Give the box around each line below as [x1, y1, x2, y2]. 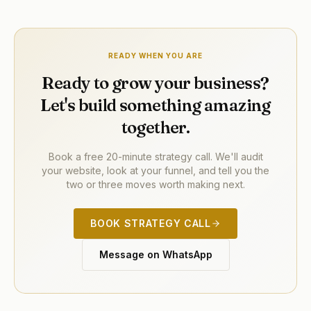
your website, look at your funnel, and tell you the [42, 165, 269, 176]
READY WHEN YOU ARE [108, 51, 203, 60]
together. [121, 117, 190, 137]
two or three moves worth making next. [66, 178, 245, 190]
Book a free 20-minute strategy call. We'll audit [48, 151, 263, 162]
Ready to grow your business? [42, 73, 269, 93]
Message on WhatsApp [99, 249, 212, 260]
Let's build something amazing [40, 95, 271, 115]
